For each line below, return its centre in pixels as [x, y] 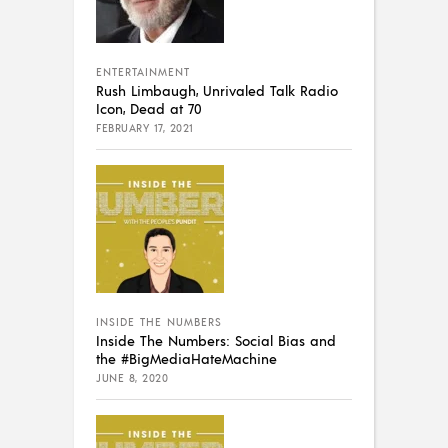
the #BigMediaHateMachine [186, 358]
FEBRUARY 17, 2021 [145, 128]
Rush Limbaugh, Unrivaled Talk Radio [217, 90]
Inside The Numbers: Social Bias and [216, 340]
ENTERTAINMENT [143, 72]
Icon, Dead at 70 [149, 108]
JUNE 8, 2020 [132, 378]
